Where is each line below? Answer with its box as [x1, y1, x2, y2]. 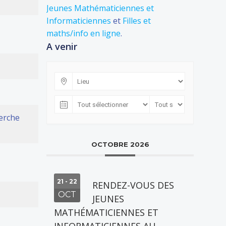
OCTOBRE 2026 [91, 140, 149, 148]
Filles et [123, 15, 151, 26]
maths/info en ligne [46, 28, 121, 39]
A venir [46, 40, 77, 52]
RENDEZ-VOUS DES [92, 179, 174, 191]
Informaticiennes [46, 15, 111, 26]
